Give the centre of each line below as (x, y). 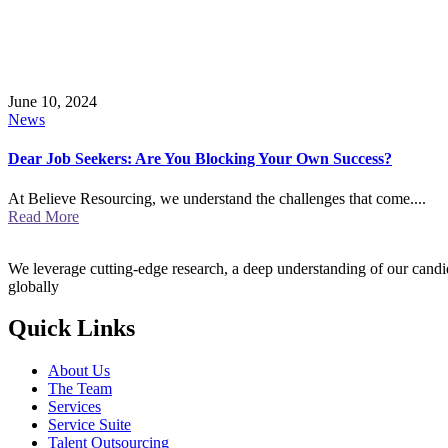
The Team (80, 389)
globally (33, 286)
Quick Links (71, 328)
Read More (43, 216)
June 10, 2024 (52, 102)
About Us (79, 371)
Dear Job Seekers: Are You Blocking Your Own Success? (200, 159)
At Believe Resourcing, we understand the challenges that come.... (217, 198)
